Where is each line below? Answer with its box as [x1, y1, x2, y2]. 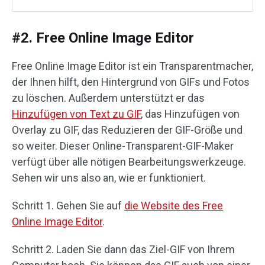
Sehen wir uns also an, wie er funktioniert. [12, 172, 206, 184]
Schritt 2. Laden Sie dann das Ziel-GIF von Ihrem [12, 243, 235, 256]
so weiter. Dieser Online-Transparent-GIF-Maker [12, 140, 234, 152]
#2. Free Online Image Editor [12, 30, 194, 46]
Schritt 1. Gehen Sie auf [12, 199, 124, 212]
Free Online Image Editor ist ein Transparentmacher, [12, 60, 253, 72]
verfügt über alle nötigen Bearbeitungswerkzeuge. [12, 156, 246, 168]
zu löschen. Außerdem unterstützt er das [12, 92, 205, 104]
